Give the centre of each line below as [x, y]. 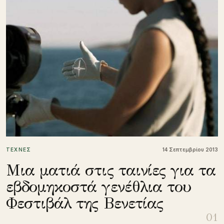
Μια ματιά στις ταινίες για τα [111, 170]
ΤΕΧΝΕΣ [19, 149]
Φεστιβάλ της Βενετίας [84, 203]
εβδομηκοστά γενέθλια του [98, 186]
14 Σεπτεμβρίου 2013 [190, 149]
